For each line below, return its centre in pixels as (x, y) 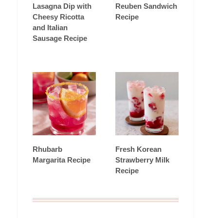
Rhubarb (47, 149)
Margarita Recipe (62, 160)
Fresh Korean (138, 149)
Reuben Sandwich (146, 6)
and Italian (50, 27)
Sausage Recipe (60, 38)
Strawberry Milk (142, 160)
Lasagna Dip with (62, 6)
